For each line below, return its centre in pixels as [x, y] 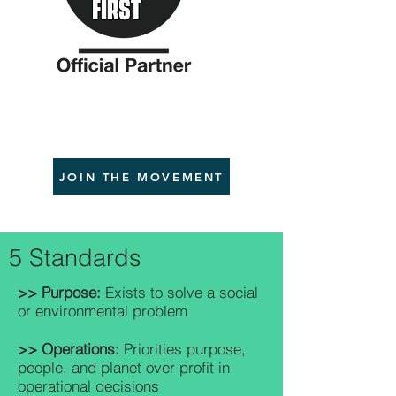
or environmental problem [103, 311]
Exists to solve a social [179, 292]
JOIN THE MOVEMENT [141, 177]
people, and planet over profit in [124, 367]
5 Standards [75, 258]
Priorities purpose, [183, 349]
